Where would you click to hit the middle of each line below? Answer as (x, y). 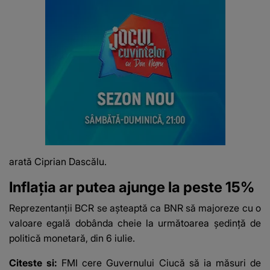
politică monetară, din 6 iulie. (72, 238)
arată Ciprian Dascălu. (58, 162)
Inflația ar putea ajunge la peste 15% (132, 187)
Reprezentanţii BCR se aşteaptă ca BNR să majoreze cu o (135, 208)
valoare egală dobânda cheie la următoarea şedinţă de (135, 223)
